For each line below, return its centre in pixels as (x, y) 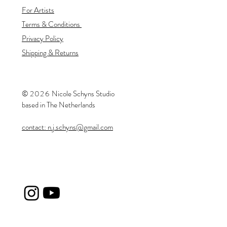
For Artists (38, 10)
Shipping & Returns (50, 52)
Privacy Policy (43, 38)
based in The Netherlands (59, 105)
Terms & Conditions (52, 24)
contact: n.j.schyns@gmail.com (67, 127)
